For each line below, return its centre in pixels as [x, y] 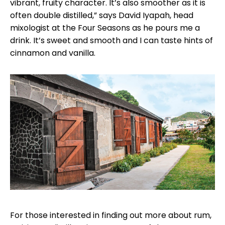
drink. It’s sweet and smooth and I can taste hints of [111, 41]
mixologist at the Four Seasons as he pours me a [105, 28]
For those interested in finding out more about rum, [111, 215]
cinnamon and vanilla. [53, 53]
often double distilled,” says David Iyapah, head [102, 16]
